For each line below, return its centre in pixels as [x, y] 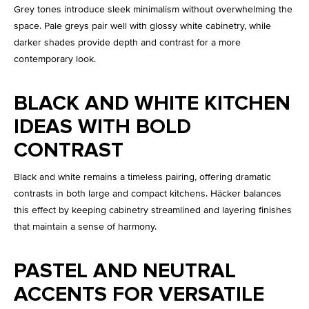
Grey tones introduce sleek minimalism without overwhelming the [153, 10]
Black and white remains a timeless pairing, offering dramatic [142, 177]
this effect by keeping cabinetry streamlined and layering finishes [153, 210]
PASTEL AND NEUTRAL [125, 271]
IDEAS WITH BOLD [102, 127]
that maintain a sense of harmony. [85, 227]
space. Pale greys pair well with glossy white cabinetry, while [142, 26]
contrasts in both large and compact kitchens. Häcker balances [148, 194]
